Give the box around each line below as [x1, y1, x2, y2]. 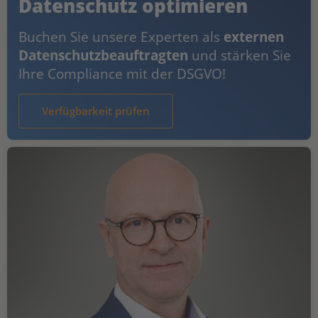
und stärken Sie [188, 45, 291, 65]
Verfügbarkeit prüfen [42, 103, 150, 118]
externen [224, 26, 284, 46]
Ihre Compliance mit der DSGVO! [18, 63, 226, 83]
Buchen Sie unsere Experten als [18, 26, 224, 46]
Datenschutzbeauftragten [18, 45, 188, 65]
